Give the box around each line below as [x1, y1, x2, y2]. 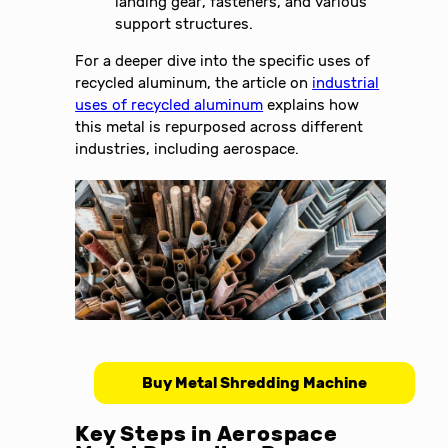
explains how [263, 95, 360, 114]
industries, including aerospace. [75, 139, 300, 158]
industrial [312, 73, 380, 92]
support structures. [115, 14, 254, 33]
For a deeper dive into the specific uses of [75, 51, 371, 70]
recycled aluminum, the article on [75, 73, 313, 92]
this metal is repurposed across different [75, 117, 364, 136]
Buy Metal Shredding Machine [141, 374, 367, 393]
